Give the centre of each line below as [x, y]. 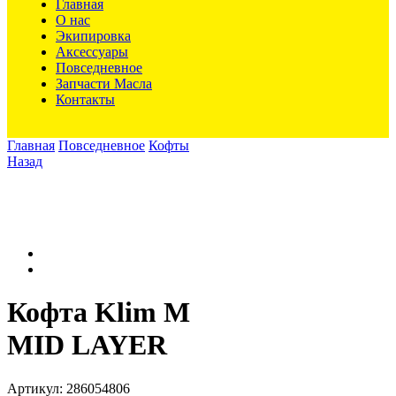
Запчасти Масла [104, 84]
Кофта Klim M [99, 312]
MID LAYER [87, 345]
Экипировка [93, 36]
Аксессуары [92, 52]
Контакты [85, 99]
